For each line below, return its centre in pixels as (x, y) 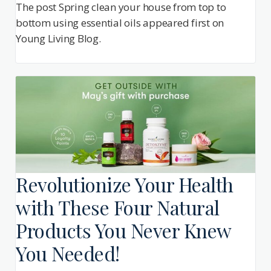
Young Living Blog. (58, 38)
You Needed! (68, 253)
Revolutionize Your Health (125, 184)
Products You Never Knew (123, 230)
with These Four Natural (118, 207)
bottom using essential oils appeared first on (120, 22)
